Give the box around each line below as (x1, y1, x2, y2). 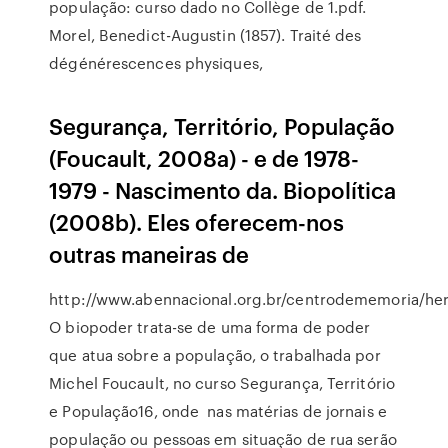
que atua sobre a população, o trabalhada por (49, 344, 381, 366)
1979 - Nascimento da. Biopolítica (49, 174, 397, 205)
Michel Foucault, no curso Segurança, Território (49, 372, 395, 394)
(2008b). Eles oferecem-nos (49, 206, 345, 237)
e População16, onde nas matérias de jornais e (49, 400, 387, 422)
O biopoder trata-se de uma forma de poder (49, 316, 371, 338)
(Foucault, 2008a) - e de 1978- (49, 142, 360, 173)
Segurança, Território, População (49, 110, 396, 141)
